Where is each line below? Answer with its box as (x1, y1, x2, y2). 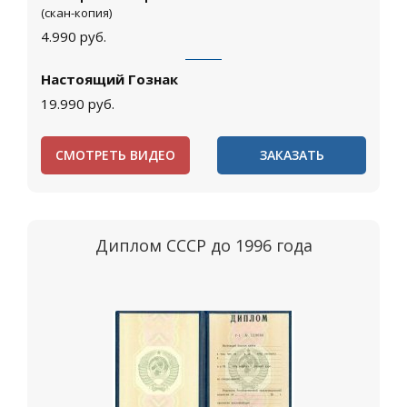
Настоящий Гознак (41, 70, 178, 89)
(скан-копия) (41, 5, 112, 22)
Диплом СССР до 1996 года (94, 234, 313, 257)
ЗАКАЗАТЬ (259, 146, 324, 164)
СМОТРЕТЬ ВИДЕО (55, 146, 175, 164)
